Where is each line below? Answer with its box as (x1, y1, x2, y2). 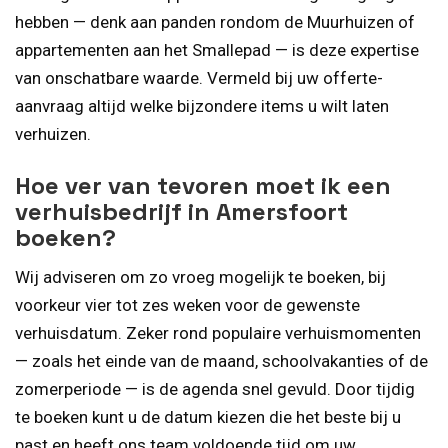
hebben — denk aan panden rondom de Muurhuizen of (15, 11, 415, 32)
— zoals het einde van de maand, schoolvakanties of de (15, 351, 428, 372)
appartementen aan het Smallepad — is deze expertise (15, 39, 419, 60)
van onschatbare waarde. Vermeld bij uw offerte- (15, 67, 383, 88)
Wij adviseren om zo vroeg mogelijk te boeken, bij (15, 267, 386, 288)
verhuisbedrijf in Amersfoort (15, 196, 348, 228)
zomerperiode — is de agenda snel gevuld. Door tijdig (15, 379, 415, 400)
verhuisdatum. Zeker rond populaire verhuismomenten (15, 323, 421, 344)
